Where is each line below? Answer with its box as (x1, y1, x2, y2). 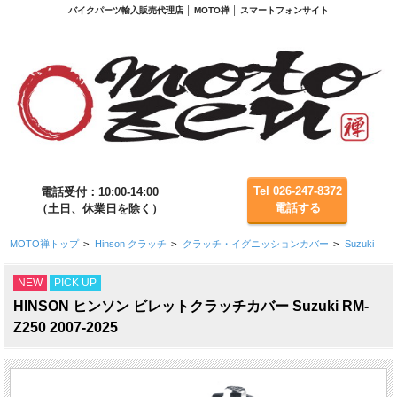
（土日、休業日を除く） (36, 201, 163, 215)
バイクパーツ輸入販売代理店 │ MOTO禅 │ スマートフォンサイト (68, 4, 329, 15)
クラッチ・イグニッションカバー (182, 237, 329, 249)
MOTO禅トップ (9, 237, 79, 249)
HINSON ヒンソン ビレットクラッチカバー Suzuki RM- (13, 299, 369, 314)
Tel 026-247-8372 (253, 184, 342, 198)
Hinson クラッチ (94, 237, 167, 249)
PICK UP (54, 276, 97, 289)
